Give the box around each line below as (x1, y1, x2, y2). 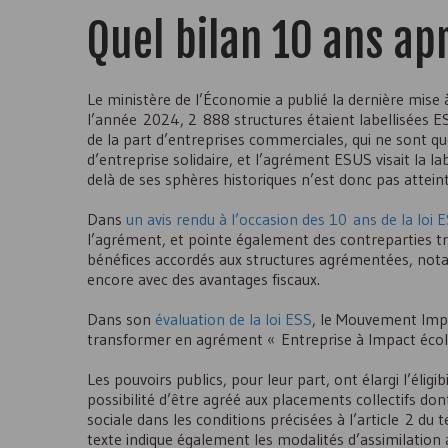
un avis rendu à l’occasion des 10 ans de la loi (126, 209, 437, 229)
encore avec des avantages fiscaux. (87, 269, 320, 289)
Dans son (87, 309, 155, 329)
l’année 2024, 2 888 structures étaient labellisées (87, 109, 433, 129)
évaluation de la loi (155, 309, 285, 329)
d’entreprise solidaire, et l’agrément (87, 149, 334, 169)
